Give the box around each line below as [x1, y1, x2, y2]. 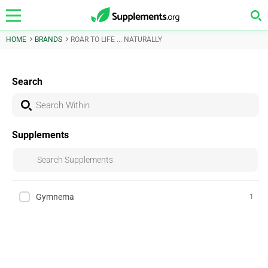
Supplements [12, 129, 69, 141]
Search [12, 76, 42, 87]
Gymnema [36, 192, 74, 202]
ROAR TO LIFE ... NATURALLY [71, 35, 162, 44]
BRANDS [35, 35, 62, 44]
